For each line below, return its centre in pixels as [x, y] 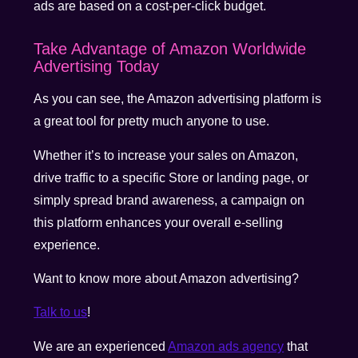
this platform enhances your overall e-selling [159, 222]
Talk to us [61, 312]
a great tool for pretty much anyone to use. [152, 121]
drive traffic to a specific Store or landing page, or [171, 177]
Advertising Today [97, 67]
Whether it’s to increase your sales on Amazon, [166, 155]
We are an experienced [101, 346]
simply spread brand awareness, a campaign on [169, 200]
